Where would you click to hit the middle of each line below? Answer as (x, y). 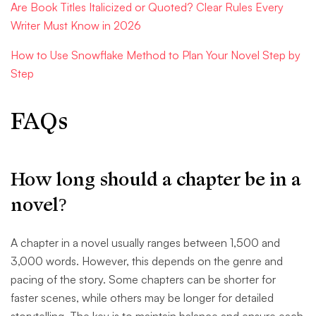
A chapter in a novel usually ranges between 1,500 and (145, 243)
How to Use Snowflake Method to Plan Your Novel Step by (156, 55)
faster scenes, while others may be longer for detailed (142, 298)
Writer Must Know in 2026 (76, 26)
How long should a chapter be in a (156, 180)
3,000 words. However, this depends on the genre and (147, 261)
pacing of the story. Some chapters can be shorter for (143, 280)
